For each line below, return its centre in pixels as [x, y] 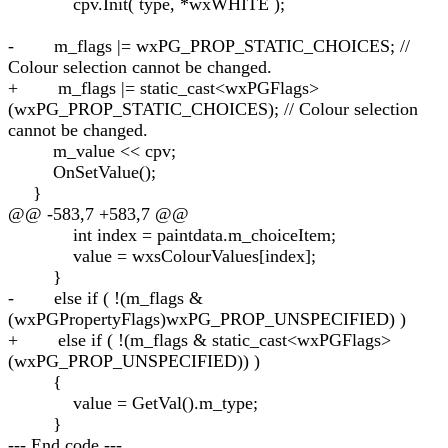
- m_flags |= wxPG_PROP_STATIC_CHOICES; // [209, 46]
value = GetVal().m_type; [133, 403]
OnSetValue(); [82, 172]
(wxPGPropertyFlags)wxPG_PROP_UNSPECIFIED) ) [207, 319]
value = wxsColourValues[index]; [162, 256]
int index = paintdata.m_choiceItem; [172, 235]
